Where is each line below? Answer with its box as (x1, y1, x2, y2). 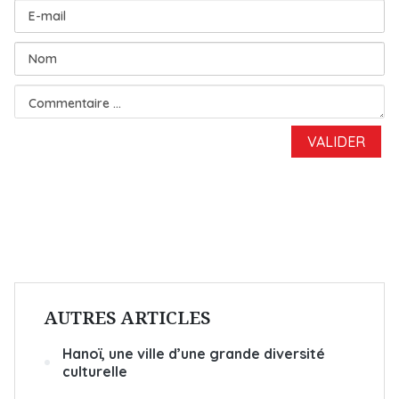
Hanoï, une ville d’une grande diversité (62, 345, 325, 362)
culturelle (62, 362, 127, 380)
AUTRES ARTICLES (45, 305, 211, 330)
